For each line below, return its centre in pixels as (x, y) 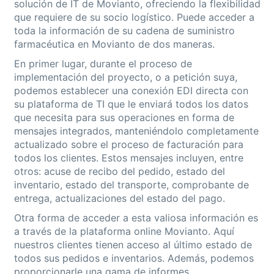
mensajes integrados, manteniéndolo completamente (136, 131)
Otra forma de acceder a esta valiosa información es (136, 218)
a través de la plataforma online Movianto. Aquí (124, 231)
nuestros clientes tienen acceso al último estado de (133, 245)
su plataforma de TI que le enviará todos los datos (131, 104)
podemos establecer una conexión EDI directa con (131, 91)
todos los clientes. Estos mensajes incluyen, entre (128, 158)
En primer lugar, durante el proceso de (103, 64)
